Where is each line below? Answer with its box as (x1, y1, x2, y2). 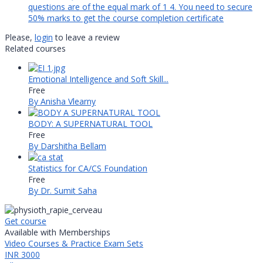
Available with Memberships (5, 227, 110, 238)
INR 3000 (5, 249, 40, 261)
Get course (5, 215, 46, 227)
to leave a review (53, 32, 120, 43)
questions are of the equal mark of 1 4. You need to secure (28, 1, 252, 13)
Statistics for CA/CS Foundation (28, 163, 147, 174)
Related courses (5, 43, 66, 55)
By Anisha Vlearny (28, 96, 96, 107)
